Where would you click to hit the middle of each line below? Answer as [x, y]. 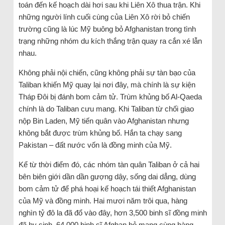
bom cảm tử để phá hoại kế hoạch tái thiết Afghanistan [107, 189]
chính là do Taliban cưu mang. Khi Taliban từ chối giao [106, 109]
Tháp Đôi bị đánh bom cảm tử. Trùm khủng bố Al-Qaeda [110, 97]
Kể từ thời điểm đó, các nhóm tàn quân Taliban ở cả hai [109, 165]
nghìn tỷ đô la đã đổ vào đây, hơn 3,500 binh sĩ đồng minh [113, 213]
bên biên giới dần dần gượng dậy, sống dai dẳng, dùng [107, 177]
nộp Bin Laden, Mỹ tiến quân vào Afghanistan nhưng [103, 121]
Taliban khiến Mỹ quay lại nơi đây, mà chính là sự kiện [107, 85]
